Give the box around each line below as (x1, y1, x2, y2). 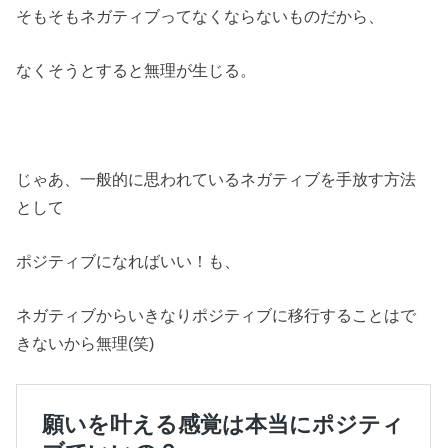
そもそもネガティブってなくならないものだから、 (16, 6, 385, 25)
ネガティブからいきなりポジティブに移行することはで (16, 306, 417, 325)
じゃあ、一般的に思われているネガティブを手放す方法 (16, 169, 417, 188)
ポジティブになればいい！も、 (16, 252, 241, 271)
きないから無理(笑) (16, 334, 155, 353)
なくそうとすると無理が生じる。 (16, 61, 257, 80)
